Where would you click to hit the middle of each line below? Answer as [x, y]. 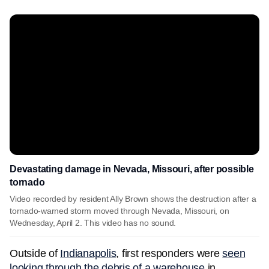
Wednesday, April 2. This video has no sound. [93, 223]
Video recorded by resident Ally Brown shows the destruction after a [133, 199]
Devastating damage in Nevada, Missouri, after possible [132, 169]
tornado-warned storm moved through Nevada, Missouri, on [119, 211]
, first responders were [169, 253]
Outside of [35, 253]
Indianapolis [88, 253]
